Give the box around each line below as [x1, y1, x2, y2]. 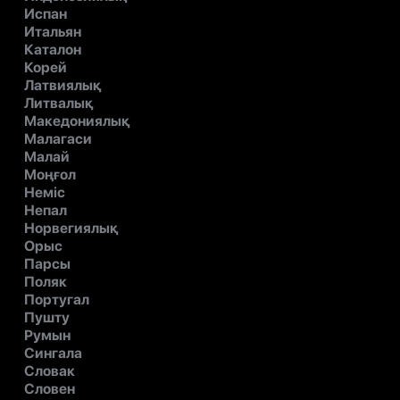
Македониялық [24, 112, 129, 130]
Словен [24, 380, 75, 398]
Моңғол [24, 166, 76, 184]
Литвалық [24, 95, 93, 112]
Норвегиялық [24, 220, 118, 237]
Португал [24, 291, 89, 309]
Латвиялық [24, 77, 101, 95]
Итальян [24, 23, 81, 41]
